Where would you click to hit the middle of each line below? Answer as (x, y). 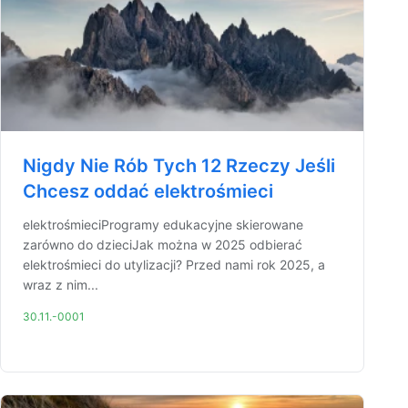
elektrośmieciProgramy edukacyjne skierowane (163, 224)
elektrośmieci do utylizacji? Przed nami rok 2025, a (174, 265)
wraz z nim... (61, 285)
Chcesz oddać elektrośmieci (148, 191)
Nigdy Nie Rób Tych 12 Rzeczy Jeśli (179, 166)
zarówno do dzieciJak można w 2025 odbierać (163, 245)
